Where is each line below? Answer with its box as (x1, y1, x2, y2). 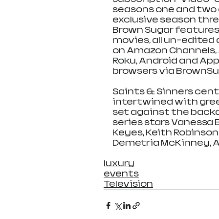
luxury (104, 158, 134, 168)
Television (104, 179, 153, 189)
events (104, 169, 139, 178)
